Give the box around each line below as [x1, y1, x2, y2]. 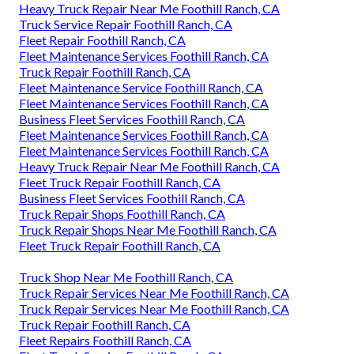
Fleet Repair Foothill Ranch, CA [19, 32, 186, 47]
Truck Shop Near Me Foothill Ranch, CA [19, 269, 233, 284]
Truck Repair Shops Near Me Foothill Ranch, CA [19, 221, 277, 237]
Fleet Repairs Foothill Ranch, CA [19, 332, 191, 348]
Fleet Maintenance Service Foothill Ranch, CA [19, 79, 263, 95]
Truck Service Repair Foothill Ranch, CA [19, 16, 232, 32]
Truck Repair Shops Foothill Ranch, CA [19, 205, 225, 221]
